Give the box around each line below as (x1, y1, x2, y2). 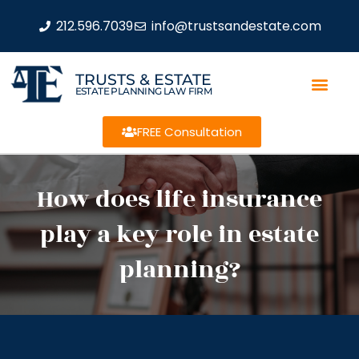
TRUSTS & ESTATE (75, 70, 212, 89)
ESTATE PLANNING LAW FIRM (75, 84, 212, 97)
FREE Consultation (136, 123, 242, 140)
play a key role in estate (40, 216, 319, 253)
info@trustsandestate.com (151, 16, 321, 35)
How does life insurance (37, 181, 322, 218)
